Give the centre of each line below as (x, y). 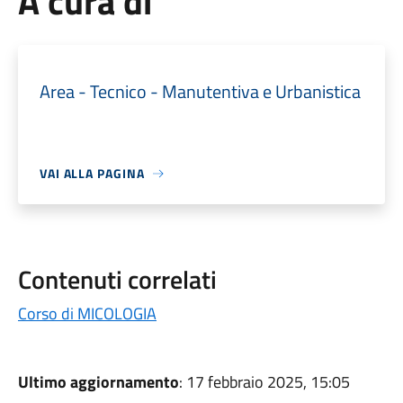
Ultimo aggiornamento (98, 382)
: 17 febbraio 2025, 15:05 (264, 382)
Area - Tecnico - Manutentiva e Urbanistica (200, 91)
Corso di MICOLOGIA (87, 313)
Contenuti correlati (117, 279)
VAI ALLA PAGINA (92, 173)
